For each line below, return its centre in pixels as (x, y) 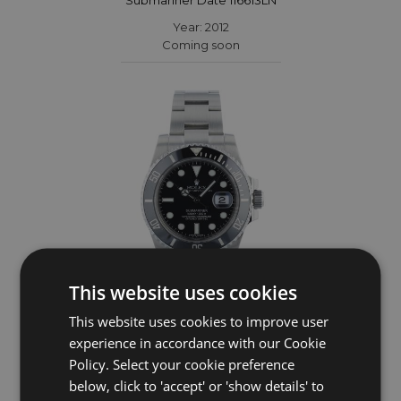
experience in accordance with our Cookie (198, 342)
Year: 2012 (200, 26)
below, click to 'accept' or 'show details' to (197, 385)
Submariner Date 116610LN (200, 367)
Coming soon (200, 44)
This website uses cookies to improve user (199, 321)
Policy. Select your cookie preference (182, 364)
